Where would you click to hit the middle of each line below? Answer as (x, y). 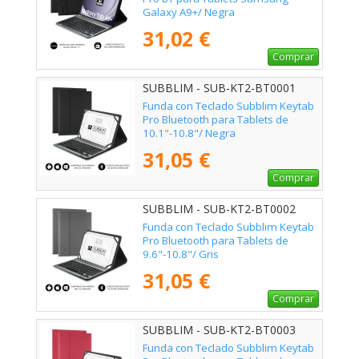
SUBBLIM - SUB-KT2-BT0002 (219, 208)
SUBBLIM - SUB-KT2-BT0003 (219, 329)
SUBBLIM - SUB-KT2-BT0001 (219, 87)
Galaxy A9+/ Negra (189, 12)
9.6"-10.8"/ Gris (181, 254)
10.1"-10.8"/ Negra (189, 133)
